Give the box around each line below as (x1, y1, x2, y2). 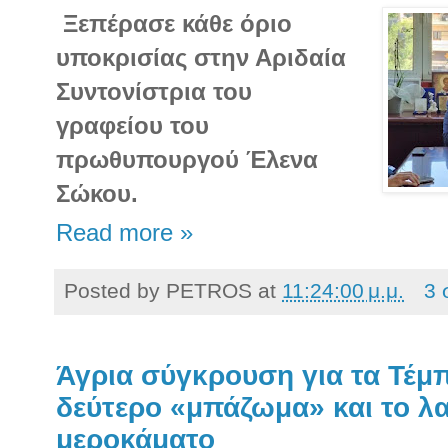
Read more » (56, 219, 193, 246)
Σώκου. (56, 180, 138, 208)
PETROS (166, 278, 252, 302)
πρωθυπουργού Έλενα (56, 146, 318, 174)
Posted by (64, 278, 166, 302)
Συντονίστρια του (56, 78, 252, 106)
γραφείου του (56, 112, 209, 140)
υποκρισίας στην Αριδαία (56, 44, 346, 72)
